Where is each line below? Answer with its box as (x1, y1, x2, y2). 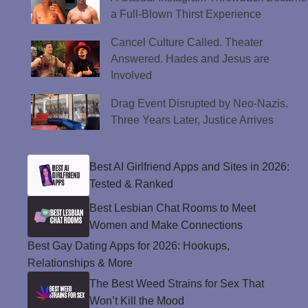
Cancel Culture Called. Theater (110, 36, 263, 48)
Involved (110, 69, 152, 81)
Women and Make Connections (89, 219, 243, 231)
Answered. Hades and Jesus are (110, 52, 269, 65)
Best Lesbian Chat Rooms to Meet (89, 201, 256, 214)
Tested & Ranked (89, 177, 173, 190)
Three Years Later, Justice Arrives (110, 113, 274, 126)
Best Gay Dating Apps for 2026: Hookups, (27, 239, 230, 252)
